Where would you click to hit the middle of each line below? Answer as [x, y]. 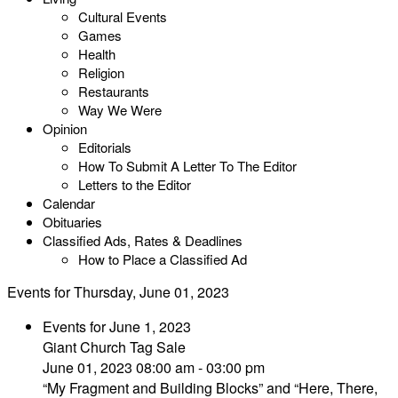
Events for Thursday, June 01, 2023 [118, 292]
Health [97, 54]
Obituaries [72, 222]
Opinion [65, 128]
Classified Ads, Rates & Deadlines [143, 240]
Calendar [69, 203]
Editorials [105, 147]
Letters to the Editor [135, 184]
